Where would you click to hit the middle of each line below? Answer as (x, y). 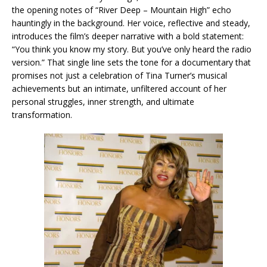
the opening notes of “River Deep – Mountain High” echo (122, 10)
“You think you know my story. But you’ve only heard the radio (132, 49)
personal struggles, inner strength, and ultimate (103, 102)
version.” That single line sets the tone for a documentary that (131, 63)
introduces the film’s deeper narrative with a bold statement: (128, 36)
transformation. (42, 115)
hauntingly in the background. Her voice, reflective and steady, (131, 23)
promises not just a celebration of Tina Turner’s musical (119, 76)
